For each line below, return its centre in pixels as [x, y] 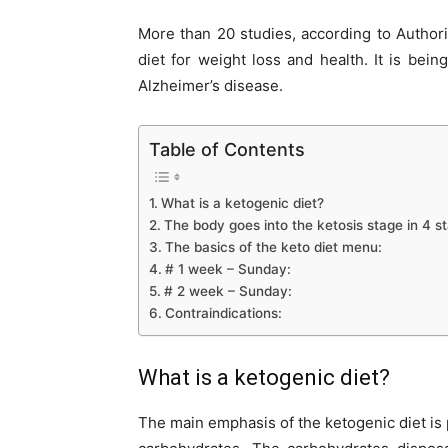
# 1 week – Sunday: [227, 269]
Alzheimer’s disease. [210, 85]
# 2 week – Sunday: [227, 291]
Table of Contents [227, 149]
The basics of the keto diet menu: [273, 247]
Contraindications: [223, 313]
